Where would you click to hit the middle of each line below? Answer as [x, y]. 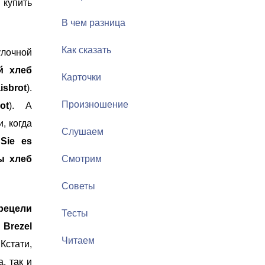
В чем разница [93, 23]
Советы [78, 186]
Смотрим [82, 159]
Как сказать [86, 50]
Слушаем [83, 132]
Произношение [95, 104]
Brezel [18, 226]
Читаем [78, 240]
